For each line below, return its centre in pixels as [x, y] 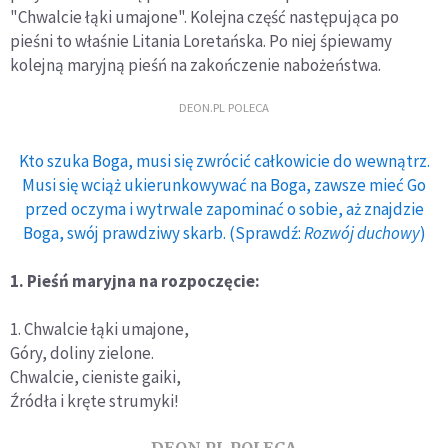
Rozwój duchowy [361, 232]
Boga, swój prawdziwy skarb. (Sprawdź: [163, 232]
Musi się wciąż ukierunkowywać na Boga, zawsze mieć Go [224, 184]
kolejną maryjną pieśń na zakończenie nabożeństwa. [197, 64]
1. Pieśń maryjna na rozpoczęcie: [135, 280]
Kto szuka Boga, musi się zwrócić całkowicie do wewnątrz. [224, 160]
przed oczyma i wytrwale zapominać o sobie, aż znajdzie [224, 208]
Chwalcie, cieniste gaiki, [95, 376]
